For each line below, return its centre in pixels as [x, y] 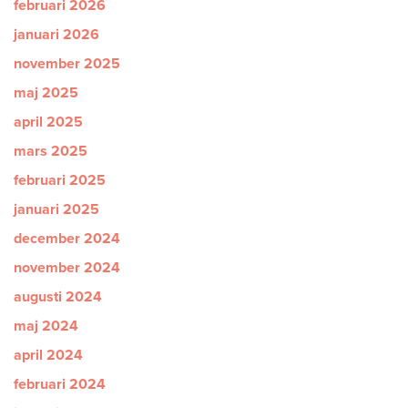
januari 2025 [56, 209]
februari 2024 [60, 384]
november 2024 [67, 268]
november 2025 [67, 64]
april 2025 [48, 122]
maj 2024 [46, 326]
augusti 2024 [58, 297]
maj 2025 [46, 93]
